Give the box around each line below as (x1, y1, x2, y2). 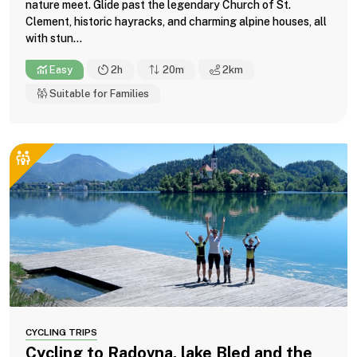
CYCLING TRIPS (25, 326, 97, 338)
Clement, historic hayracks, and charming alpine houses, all (25, 14, 327, 28)
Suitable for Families (47, 87, 149, 100)
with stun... (25, 31, 82, 45)
